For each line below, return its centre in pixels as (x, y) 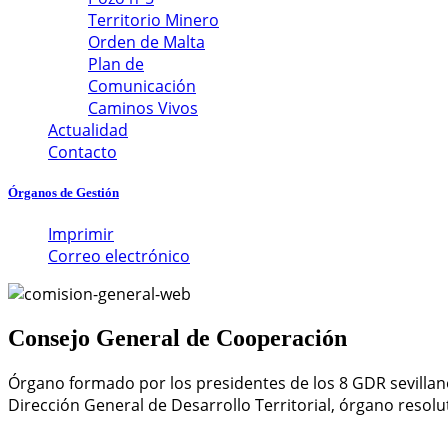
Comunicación (142, 86)
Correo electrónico (119, 256)
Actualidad (88, 130)
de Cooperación (263, 338)
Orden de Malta (146, 42)
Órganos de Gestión (63, 193)
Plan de (116, 64)
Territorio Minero (153, 20)
